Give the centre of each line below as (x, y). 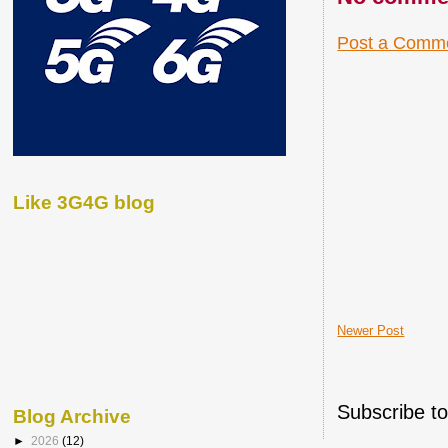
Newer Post (371, 330)
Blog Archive (72, 417)
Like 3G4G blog (84, 202)
